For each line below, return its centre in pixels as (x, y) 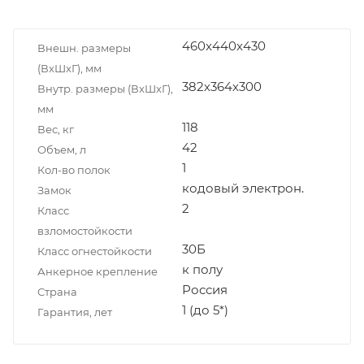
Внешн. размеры (84, 48)
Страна (57, 291)
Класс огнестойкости (95, 251)
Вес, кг (56, 129)
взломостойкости (85, 230)
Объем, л (62, 149)
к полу (202, 269)
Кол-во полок (74, 169)
